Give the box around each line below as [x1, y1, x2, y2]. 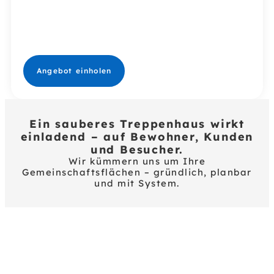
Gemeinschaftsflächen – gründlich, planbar [22, 166, 252, 178]
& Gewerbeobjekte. [37, 43, 138, 55]
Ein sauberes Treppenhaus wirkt [29, 117, 245, 131]
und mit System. [94, 177, 180, 189]
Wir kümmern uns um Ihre [68, 155, 206, 167]
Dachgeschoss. [37, 3, 116, 15]
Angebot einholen [37, 66, 112, 75]
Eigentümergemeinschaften [37, 32, 185, 44]
